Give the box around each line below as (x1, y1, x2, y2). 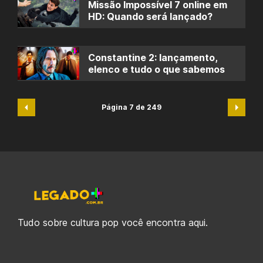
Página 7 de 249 (102, 103, 161, 112)
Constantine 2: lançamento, (88, 52, 218, 63)
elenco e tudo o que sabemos (88, 63, 225, 75)
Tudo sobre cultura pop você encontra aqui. (18, 217, 208, 228)
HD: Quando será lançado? (88, 11, 213, 22)
